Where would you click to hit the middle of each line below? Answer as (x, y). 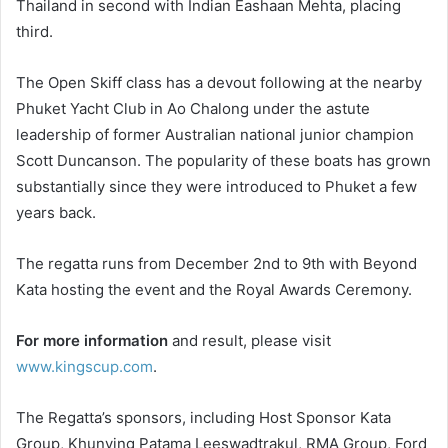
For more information (92, 341)
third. (34, 32)
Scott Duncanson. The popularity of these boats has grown (223, 161)
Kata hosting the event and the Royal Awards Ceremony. (214, 290)
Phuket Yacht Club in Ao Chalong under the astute (193, 109)
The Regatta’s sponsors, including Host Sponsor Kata (203, 418)
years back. (56, 213)
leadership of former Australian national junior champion (215, 135)
